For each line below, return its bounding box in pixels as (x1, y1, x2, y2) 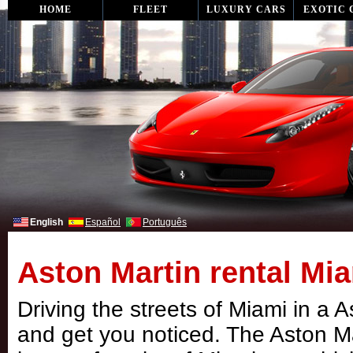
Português (143, 217, 187, 228)
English (30, 217, 63, 228)
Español (85, 217, 121, 228)
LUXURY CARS (206, 4, 286, 15)
